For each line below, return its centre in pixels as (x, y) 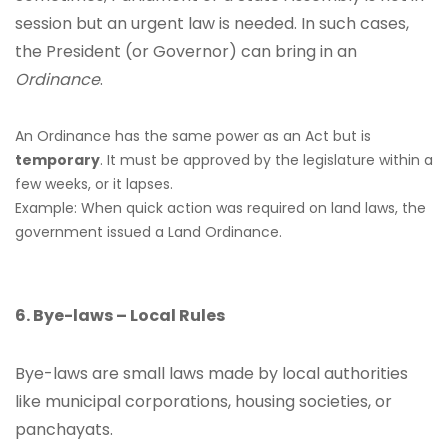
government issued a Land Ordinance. (148, 232)
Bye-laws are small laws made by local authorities (211, 373)
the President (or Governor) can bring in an (186, 51)
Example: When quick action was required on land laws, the (220, 208)
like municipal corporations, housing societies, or (203, 401)
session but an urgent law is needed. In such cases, (212, 23)
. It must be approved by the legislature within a (266, 160)
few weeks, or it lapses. (94, 184)
